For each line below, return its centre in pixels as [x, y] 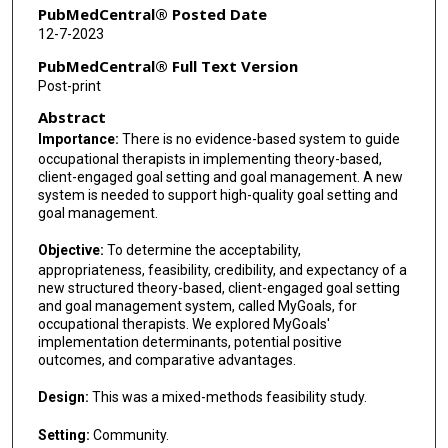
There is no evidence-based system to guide [260, 139]
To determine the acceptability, [203, 250]
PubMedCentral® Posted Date [152, 14]
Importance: [79, 139]
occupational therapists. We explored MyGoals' [183, 324]
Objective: [72, 250]
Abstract [71, 117]
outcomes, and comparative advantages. [166, 360]
